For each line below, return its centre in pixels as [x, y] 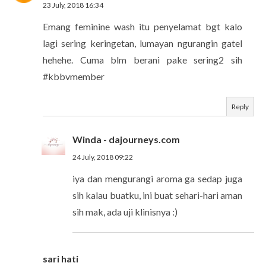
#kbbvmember [74, 76]
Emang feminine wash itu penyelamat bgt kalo [142, 26]
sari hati [61, 258]
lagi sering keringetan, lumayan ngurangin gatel [142, 43]
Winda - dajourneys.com [126, 139]
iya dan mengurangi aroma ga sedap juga [157, 178]
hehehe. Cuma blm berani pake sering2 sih [142, 59]
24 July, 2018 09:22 [103, 157]
